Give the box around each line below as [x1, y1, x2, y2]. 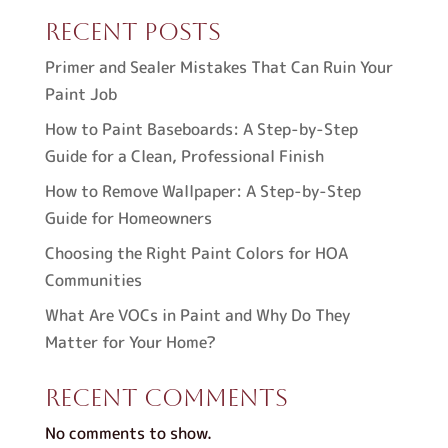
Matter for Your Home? [44, 331, 216, 353]
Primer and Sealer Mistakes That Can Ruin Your [44, 56, 393, 78]
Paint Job [44, 83, 117, 105]
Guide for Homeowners [44, 207, 212, 229]
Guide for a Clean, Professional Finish [44, 145, 324, 167]
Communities [44, 269, 142, 291]
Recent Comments [44, 384, 288, 412]
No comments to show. [44, 422, 212, 444]
